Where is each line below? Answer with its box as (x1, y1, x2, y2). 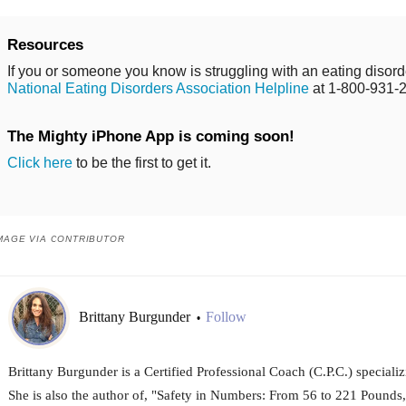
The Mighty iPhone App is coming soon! (6, 127, 295, 145)
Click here (6, 154, 72, 170)
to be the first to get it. (72, 154, 211, 170)
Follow (205, 309, 246, 325)
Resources (6, 35, 83, 53)
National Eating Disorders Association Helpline (6, 80, 309, 96)
